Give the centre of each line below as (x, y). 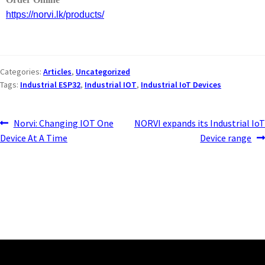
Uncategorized (103, 71)
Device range (226, 138)
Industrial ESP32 (50, 84)
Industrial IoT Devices (181, 84)
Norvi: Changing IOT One (63, 123)
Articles (57, 71)
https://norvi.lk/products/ (55, 15)
